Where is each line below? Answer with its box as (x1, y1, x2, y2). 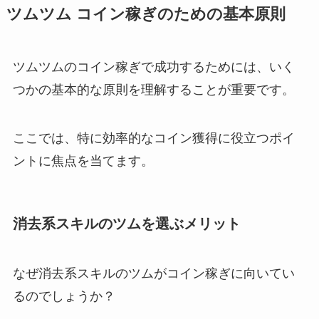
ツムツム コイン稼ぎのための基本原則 (6, 6, 286, 23)
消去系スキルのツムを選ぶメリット (12, 216, 241, 232)
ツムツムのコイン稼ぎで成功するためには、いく (12, 60, 295, 75)
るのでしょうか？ (12, 288, 115, 303)
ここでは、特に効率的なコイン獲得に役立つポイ (12, 131, 295, 146)
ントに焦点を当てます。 (12, 154, 154, 169)
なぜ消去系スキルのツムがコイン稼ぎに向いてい (12, 266, 295, 281)
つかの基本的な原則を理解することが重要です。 (12, 83, 295, 98)
